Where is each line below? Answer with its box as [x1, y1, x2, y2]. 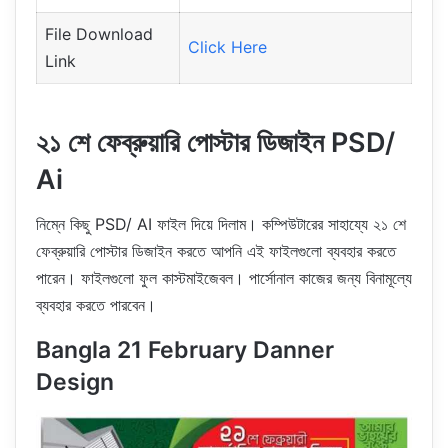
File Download [45, 23, 153, 44]
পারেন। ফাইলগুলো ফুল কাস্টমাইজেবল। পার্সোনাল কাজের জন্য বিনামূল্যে [36, 268, 412, 289]
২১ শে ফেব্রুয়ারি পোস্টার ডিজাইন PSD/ [36, 125, 395, 159]
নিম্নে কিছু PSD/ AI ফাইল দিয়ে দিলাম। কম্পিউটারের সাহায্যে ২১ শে [36, 214, 406, 235]
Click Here [188, 36, 267, 57]
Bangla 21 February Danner [36, 336, 334, 365]
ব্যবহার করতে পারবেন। [36, 295, 156, 316]
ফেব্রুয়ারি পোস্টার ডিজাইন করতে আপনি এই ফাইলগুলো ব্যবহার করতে [36, 241, 396, 262]
